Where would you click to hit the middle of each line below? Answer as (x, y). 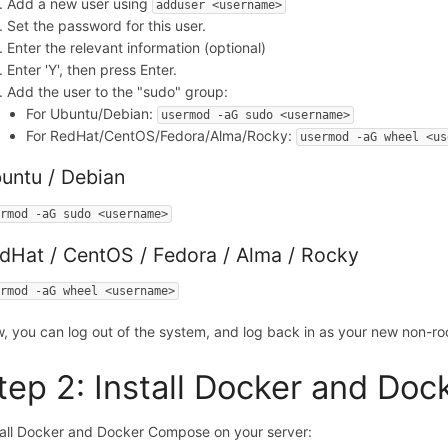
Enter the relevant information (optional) (137, 48)
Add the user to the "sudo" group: (118, 92)
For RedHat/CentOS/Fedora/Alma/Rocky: (161, 136)
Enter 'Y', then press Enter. (92, 70)
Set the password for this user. (107, 26)
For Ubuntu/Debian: (92, 114)
